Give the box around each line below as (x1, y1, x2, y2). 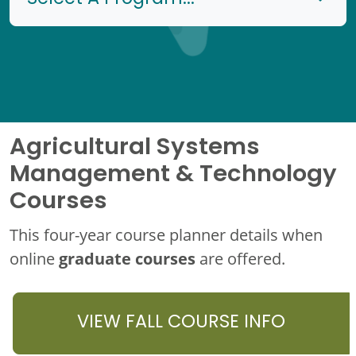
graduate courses (59, 247, 195, 269)
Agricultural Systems (10, 129, 260, 168)
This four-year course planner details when (10, 224, 323, 245)
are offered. (195, 248, 285, 269)
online (10, 248, 59, 269)
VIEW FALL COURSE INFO (77, 308, 285, 339)
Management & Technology (10, 156, 337, 195)
